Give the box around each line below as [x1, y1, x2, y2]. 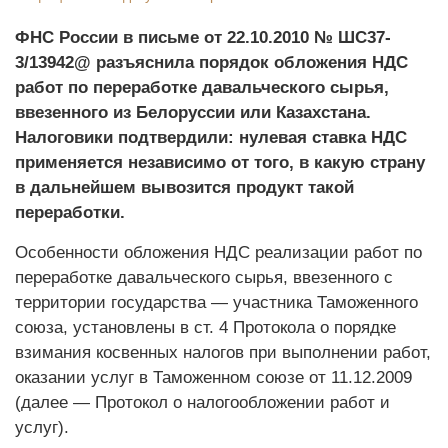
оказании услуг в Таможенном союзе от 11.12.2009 [15, 368, 412, 387]
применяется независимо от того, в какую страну [15, 153, 425, 172]
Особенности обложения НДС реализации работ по [15, 243, 422, 262]
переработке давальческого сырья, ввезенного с [15, 268, 393, 287]
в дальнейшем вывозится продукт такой [15, 178, 354, 197]
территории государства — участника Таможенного [15, 293, 418, 312]
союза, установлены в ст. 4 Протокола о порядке [15, 318, 396, 337]
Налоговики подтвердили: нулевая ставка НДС [15, 128, 407, 147]
